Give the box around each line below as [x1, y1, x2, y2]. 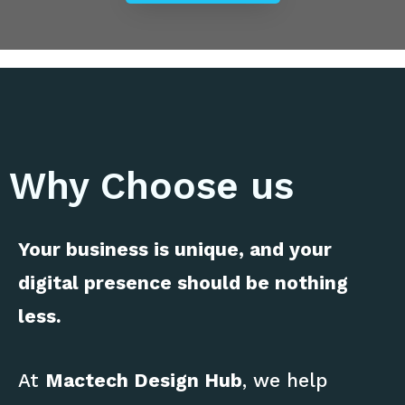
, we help [242, 368, 327, 391]
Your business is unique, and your [18, 238, 332, 261]
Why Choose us [9, 164, 294, 209]
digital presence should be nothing [18, 271, 348, 295]
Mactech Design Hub [45, 368, 242, 391]
